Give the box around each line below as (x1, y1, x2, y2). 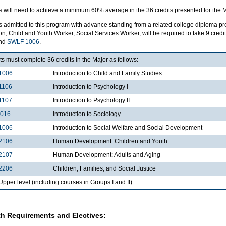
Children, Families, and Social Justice (53, 164, 156, 172)
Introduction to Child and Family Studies (53, 69, 162, 77)
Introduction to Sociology (53, 110, 121, 118)
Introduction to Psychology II (53, 96, 130, 104)
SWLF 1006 (7, 38, 39, 45)
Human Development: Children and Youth (53, 137, 167, 145)
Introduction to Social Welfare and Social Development (53, 124, 202, 131)
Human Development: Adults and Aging (53, 151, 160, 158)
